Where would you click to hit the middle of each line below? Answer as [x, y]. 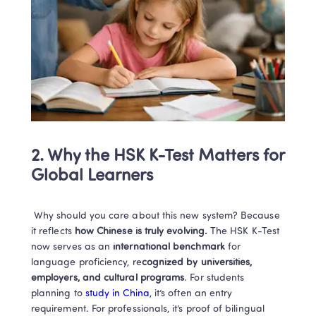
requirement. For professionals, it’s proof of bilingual [148, 309]
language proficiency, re [86, 263]
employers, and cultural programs [108, 278]
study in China [117, 294]
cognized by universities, [197, 263]
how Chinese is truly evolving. [141, 232]
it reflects [53, 232]
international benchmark [169, 247]
